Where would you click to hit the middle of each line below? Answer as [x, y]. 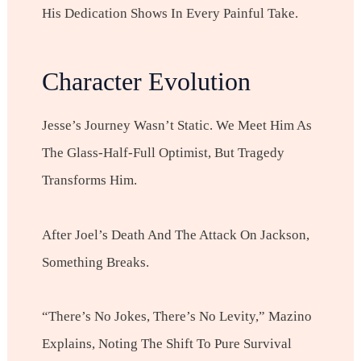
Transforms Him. [89, 180]
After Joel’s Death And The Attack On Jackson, [175, 234]
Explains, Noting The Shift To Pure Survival [166, 343]
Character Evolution [146, 81]
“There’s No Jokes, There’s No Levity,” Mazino [176, 316]
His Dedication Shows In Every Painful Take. [170, 13]
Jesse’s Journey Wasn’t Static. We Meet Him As [176, 126]
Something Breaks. [95, 262]
